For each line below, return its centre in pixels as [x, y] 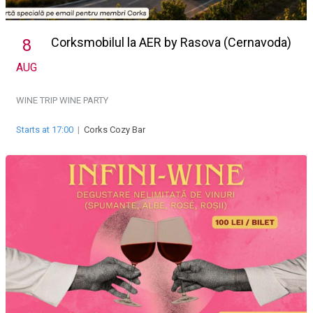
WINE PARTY [84, 101]
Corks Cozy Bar [115, 130]
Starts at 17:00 [45, 130]
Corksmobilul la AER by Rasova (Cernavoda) [171, 43]
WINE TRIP [38, 101]
